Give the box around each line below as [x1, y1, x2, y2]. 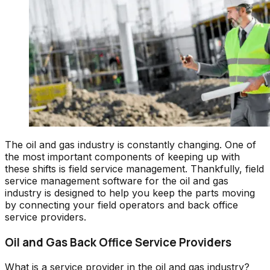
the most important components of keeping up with [5, 150, 240, 163]
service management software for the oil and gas [5, 174, 228, 187]
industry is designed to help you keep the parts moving [5, 186, 255, 199]
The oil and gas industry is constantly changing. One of [5, 138, 256, 151]
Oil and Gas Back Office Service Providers [5, 234, 231, 250]
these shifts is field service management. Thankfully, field [5, 162, 264, 175]
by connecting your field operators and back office [5, 198, 238, 211]
